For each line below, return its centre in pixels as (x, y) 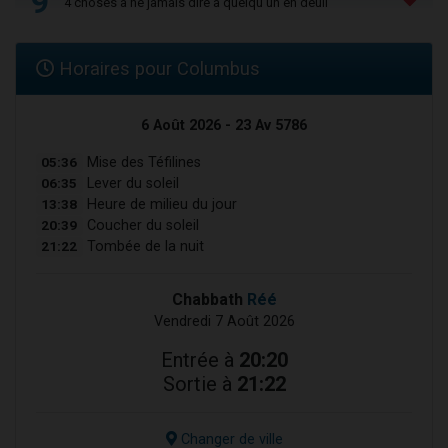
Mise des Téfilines (141, 163)
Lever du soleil (130, 184)
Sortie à (199, 384)
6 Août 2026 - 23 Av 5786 (224, 126)
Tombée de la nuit (143, 247)
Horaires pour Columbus (157, 69)
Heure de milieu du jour (159, 205)
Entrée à (199, 360)
